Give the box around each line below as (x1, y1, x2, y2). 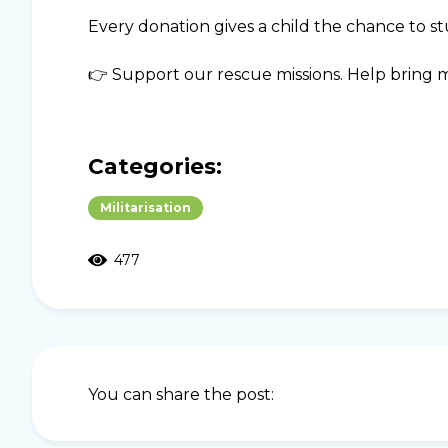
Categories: (88, 153, 222, 180)
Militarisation (100, 200, 191, 216)
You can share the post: (88, 384, 274, 404)
